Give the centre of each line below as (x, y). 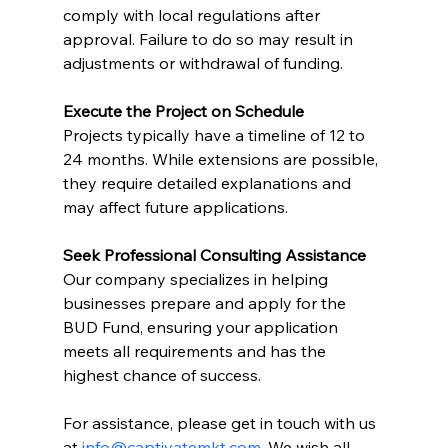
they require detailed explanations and (208, 183)
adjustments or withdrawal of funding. (202, 63)
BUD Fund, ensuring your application (202, 327)
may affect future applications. (175, 207)
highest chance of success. (163, 375)
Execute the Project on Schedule (183, 111)
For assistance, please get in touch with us (221, 423)
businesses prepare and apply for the (206, 303)
